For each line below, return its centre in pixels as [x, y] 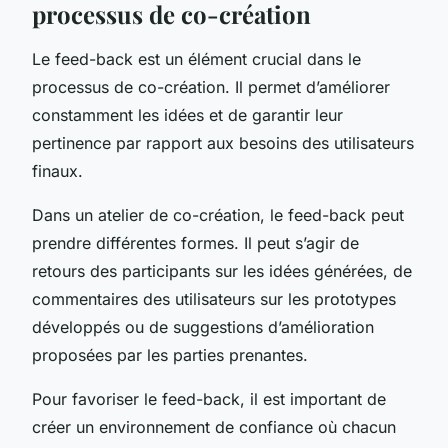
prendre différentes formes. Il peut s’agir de [195, 242]
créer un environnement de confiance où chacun [214, 426]
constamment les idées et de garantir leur [187, 114]
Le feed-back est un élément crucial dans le [196, 58]
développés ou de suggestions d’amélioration [203, 326]
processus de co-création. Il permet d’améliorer [211, 86]
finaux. [57, 170]
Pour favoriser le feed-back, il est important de [209, 398]
